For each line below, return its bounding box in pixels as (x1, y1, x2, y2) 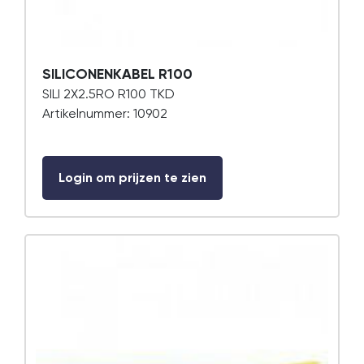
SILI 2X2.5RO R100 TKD (42, 86, 175, 102)
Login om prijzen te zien (58, 170, 206, 185)
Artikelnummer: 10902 (42, 106, 167, 121)
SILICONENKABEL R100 (42, 65, 193, 83)
